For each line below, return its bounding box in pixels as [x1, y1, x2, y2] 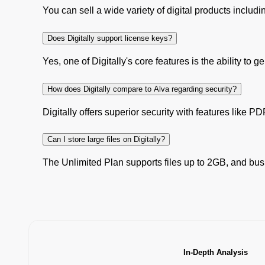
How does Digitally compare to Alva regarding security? [47, 84, 237, 93]
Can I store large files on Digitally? [47, 135, 165, 144]
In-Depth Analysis [183, 248, 248, 257]
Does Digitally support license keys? [47, 33, 172, 43]
